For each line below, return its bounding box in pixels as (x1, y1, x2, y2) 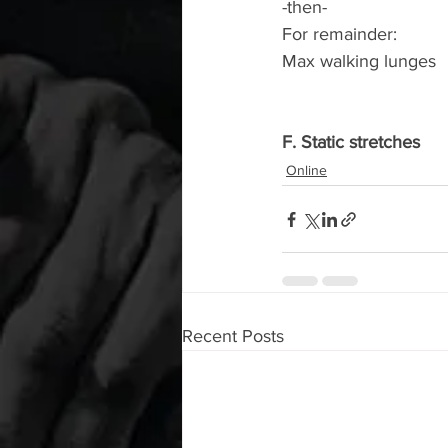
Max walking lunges (282, 51, 436, 71)
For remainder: (282, 24, 397, 44)
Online (286, 162, 327, 178)
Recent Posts (182, 326, 284, 346)
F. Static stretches (282, 132, 420, 152)
